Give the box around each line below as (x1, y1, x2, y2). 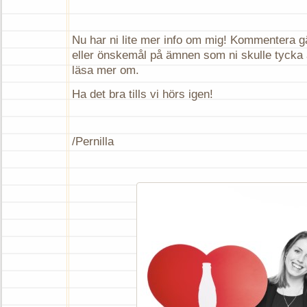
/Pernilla (72, 135, 114, 149)
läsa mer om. (72, 63, 139, 77)
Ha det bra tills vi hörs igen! (72, 87, 213, 101)
